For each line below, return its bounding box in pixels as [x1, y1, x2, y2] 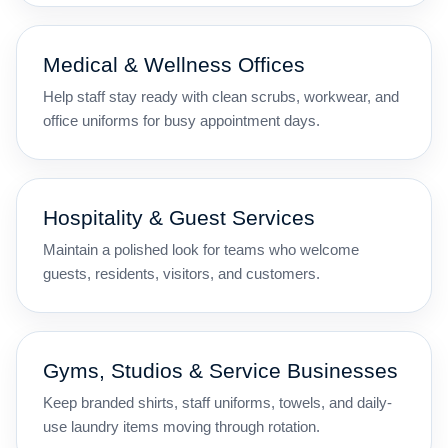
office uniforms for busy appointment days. [43, 112, 320, 130]
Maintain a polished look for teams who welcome [43, 241, 359, 259]
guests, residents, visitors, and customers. [43, 265, 320, 283]
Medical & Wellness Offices [43, 53, 305, 77]
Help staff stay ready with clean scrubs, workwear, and [43, 88, 399, 106]
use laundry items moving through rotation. [43, 418, 320, 436]
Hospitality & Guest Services [43, 206, 315, 230]
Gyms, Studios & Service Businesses [43, 359, 398, 383]
